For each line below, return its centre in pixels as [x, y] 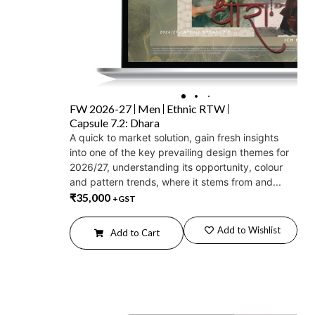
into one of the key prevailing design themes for [179, 153]
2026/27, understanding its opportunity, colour [176, 167]
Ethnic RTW [196, 109]
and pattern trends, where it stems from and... [175, 182]
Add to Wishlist [249, 230]
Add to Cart [135, 232]
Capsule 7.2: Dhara [115, 123]
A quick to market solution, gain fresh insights [174, 138]
